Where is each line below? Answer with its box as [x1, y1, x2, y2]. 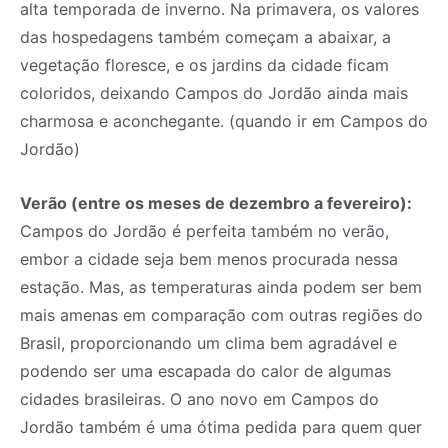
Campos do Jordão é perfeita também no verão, [20, 221, 389, 242]
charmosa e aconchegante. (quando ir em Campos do [20, 111, 428, 132]
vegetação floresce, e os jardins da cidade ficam [20, 55, 389, 76]
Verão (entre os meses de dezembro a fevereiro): [20, 193, 412, 214]
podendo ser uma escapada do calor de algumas [20, 361, 391, 382]
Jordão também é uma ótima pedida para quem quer [20, 417, 422, 438]
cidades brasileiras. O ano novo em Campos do [20, 389, 379, 410]
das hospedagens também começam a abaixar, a [20, 27, 391, 48]
